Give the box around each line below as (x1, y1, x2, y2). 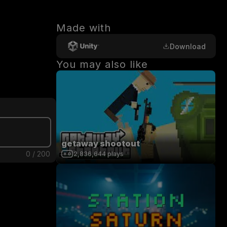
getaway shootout (61, 138, 140, 148)
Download (170, 42, 206, 51)
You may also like (56, 58, 148, 70)
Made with (56, 22, 111, 34)
